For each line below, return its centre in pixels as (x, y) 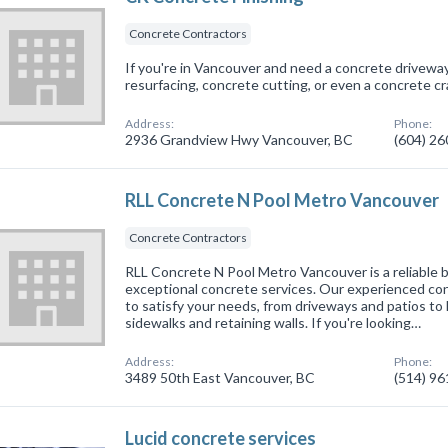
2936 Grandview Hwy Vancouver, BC (239, 139)
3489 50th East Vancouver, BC (220, 377)
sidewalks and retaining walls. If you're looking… (273, 322)
